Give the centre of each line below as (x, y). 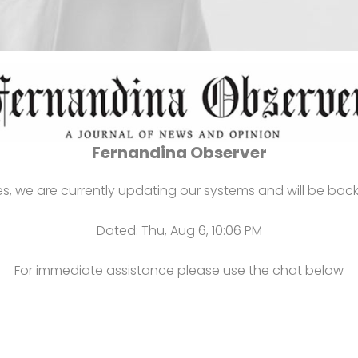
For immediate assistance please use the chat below (179, 270)
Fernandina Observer (179, 153)
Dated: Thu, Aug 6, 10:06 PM (179, 231)
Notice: (179, 35)
